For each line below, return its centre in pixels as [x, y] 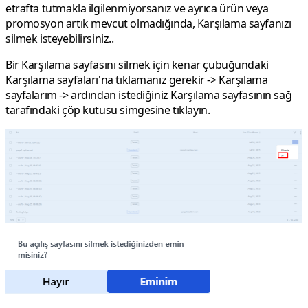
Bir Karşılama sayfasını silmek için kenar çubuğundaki [137, 64]
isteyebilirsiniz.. [76, 38]
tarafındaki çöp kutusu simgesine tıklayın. [108, 110]
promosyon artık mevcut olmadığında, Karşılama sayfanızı [148, 23]
